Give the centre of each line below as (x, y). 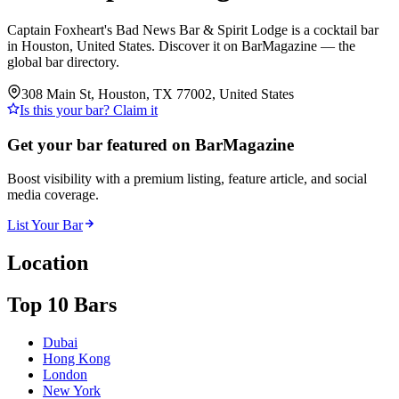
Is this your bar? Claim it (89, 110)
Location (48, 263)
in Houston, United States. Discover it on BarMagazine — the (181, 45)
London (65, 375)
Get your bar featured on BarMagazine (151, 144)
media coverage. (53, 195)
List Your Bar (45, 225)
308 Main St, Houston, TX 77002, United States (158, 94)
